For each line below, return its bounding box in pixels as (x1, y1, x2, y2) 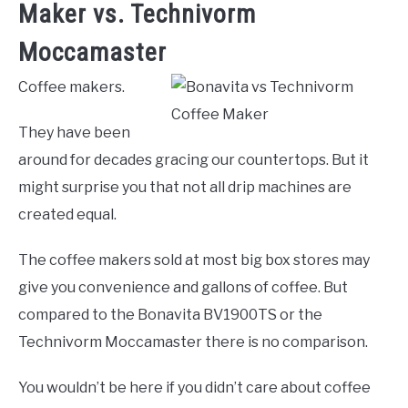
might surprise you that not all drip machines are (18, 178, 352, 196)
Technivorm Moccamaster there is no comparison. (18, 332, 368, 351)
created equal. (18, 205, 117, 223)
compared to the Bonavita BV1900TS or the (18, 305, 322, 323)
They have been (18, 123, 130, 141)
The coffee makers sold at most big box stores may (18, 250, 370, 269)
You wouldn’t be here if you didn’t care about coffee (18, 378, 371, 396)
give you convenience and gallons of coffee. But (18, 278, 348, 296)
